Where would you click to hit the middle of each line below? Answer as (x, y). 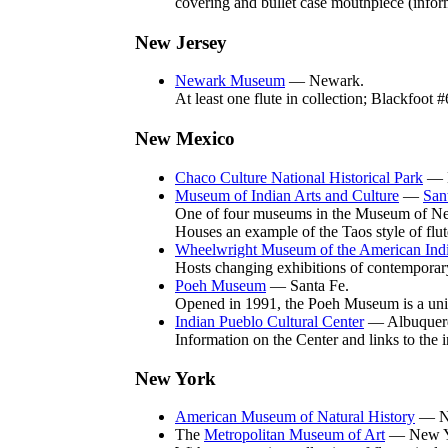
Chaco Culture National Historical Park (299, 178)
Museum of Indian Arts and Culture (287, 196)
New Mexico (185, 139)
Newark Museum (230, 81)
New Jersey (181, 42)
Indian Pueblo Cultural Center (269, 322)
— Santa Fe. (307, 286)
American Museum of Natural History (295, 417)
